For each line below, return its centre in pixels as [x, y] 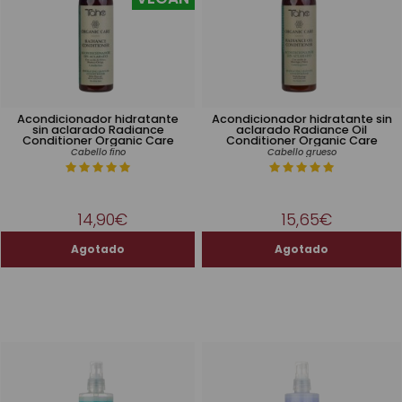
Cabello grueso [301, 152]
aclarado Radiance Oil [301, 130]
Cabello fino [98, 152]
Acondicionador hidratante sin [301, 119]
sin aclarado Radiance [98, 130]
